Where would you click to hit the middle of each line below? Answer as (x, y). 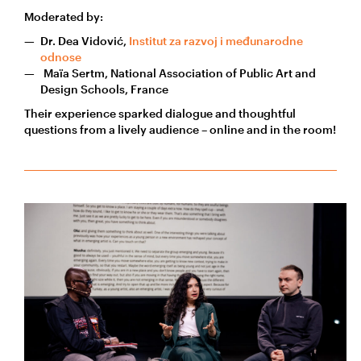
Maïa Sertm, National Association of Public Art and (178, 73)
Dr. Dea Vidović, (85, 41)
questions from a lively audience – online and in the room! (180, 130)
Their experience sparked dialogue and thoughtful (160, 114)
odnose (61, 57)
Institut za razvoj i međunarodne (216, 41)
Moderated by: (64, 17)
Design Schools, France (104, 89)
